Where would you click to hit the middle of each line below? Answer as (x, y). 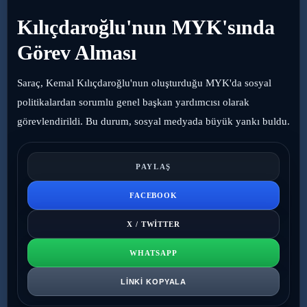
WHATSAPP (153, 253)
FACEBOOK (153, 195)
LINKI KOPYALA (153, 281)
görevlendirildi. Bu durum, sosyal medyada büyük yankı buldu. (153, 121)
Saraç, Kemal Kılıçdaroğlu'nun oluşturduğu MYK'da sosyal (144, 83)
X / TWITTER (153, 224)
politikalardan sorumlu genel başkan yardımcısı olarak (133, 102)
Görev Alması (77, 52)
